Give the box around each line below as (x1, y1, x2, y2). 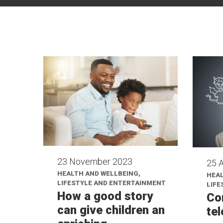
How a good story (57, 189, 153, 204)
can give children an (57, 203, 165, 218)
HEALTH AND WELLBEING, (57, 170, 140, 178)
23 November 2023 (57, 156, 132, 167)
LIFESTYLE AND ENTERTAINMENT (57, 179, 166, 187)
